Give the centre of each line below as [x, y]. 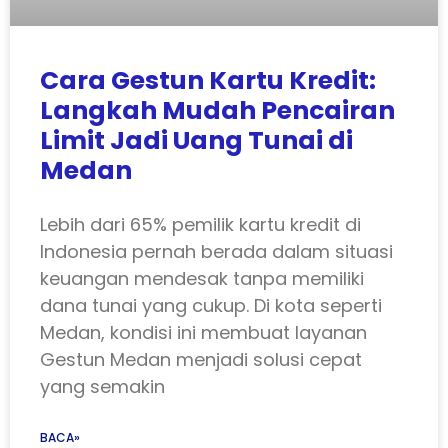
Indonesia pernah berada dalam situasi [216, 252]
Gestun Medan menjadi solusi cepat [201, 360]
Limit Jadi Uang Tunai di [196, 141]
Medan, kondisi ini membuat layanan [203, 333]
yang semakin [102, 387]
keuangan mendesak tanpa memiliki [202, 279]
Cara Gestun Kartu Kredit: [208, 81]
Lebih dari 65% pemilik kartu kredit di [200, 225]
